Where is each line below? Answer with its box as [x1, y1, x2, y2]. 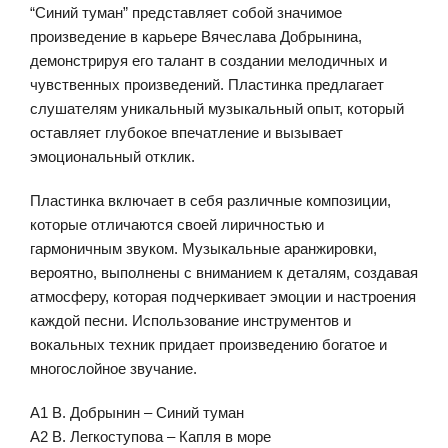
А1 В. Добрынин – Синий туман [30, 404, 244, 421]
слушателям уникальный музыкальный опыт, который [30, 100, 404, 117]
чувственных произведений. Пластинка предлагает [30, 76, 384, 93]
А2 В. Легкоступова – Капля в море [30, 428, 271, 445]
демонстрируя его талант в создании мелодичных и [30, 52, 387, 69]
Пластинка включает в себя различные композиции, [30, 192, 391, 209]
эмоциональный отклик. [30, 148, 195, 165]
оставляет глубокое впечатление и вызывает [30, 124, 343, 141]
